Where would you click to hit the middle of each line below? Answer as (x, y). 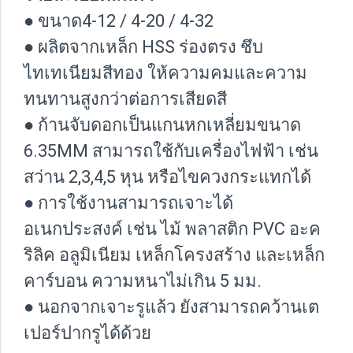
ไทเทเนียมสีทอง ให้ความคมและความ (165, 72)
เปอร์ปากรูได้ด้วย (87, 333)
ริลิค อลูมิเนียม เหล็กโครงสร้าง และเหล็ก (174, 255)
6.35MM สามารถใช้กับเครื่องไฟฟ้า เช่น (171, 150)
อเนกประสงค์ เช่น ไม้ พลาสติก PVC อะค (172, 229)
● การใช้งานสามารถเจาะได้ (128, 203)
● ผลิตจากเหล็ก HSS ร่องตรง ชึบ (143, 46)
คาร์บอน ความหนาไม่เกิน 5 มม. (143, 281)
